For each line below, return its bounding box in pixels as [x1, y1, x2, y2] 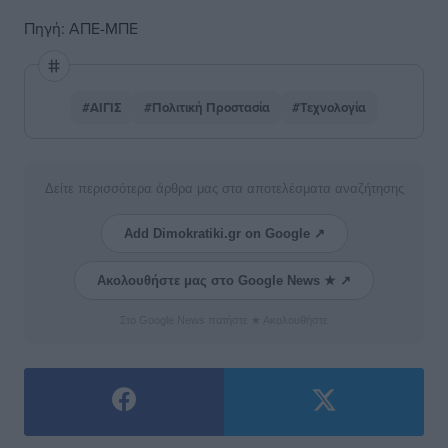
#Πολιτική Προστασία [144, 98, 270, 117]
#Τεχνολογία [292, 98, 366, 117]
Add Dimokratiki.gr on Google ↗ [123, 226, 325, 241]
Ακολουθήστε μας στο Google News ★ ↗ [97, 273, 351, 288]
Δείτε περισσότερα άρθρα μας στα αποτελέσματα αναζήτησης [44, 181, 404, 196]
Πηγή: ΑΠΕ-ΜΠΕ [24, 17, 138, 39]
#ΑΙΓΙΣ [82, 98, 122, 117]
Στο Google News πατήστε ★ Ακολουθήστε [120, 314, 328, 326]
